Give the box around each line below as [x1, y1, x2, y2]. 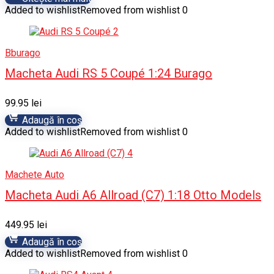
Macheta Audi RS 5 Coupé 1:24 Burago [5, 66, 212, 81]
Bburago [5, 47, 40, 59]
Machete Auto [5, 169, 64, 180]
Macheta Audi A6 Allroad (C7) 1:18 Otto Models [5, 188, 261, 202]
